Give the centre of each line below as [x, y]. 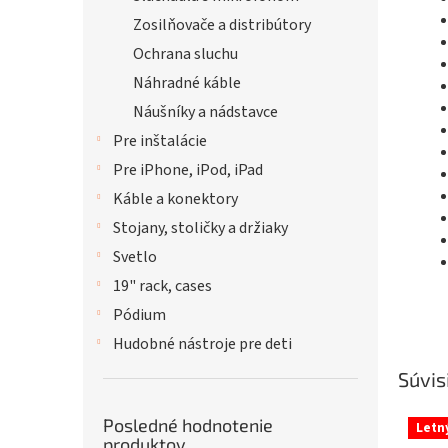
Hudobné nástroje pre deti [202, 344]
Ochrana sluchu [185, 54]
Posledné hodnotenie [188, 425]
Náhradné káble [187, 83]
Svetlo [135, 257]
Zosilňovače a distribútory [222, 25]
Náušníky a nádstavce [205, 112]
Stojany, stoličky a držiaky [200, 228]
